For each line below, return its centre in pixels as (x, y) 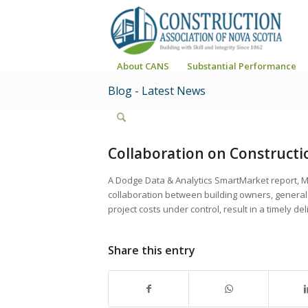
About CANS (143, 66)
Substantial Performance (242, 66)
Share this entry (152, 251)
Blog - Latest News (157, 91)
